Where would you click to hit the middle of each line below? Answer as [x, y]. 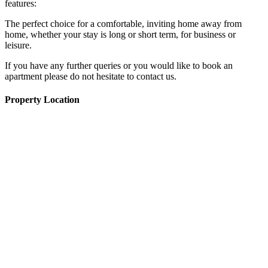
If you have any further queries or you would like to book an [119, 66]
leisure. [18, 45]
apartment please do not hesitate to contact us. [91, 77]
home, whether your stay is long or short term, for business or [120, 35]
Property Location [42, 100]
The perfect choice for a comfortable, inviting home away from [123, 24]
